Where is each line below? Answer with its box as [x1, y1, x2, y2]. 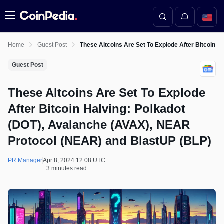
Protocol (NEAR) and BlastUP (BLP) [8, 134, 211, 147]
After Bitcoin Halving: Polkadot [8, 102, 185, 115]
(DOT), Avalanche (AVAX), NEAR [8, 118, 190, 131]
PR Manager [8, 157, 42, 164]
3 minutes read [46, 165, 87, 172]
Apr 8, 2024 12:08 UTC [43, 157, 105, 164]
